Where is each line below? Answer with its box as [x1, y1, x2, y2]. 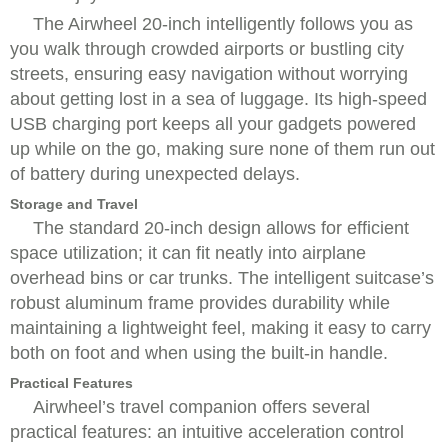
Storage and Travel [10, 196, 138, 212]
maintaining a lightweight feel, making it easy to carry [10, 318, 431, 338]
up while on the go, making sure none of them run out [10, 139, 435, 159]
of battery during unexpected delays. [10, 164, 300, 184]
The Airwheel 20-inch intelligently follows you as [33, 14, 413, 34]
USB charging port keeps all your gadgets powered [10, 114, 416, 134]
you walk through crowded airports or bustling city [10, 39, 404, 59]
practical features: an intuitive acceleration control [10, 422, 404, 442]
